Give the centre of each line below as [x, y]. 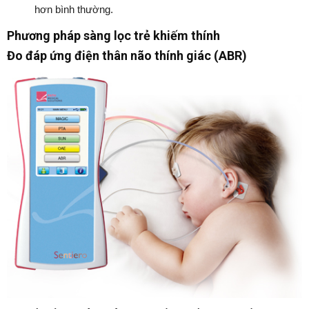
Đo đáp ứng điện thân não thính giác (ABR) [127, 56]
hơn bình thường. [74, 10]
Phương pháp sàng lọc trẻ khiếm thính [113, 36]
